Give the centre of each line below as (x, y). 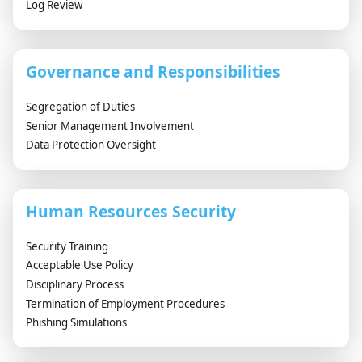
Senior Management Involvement (110, 126)
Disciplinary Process (75, 285)
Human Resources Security (131, 211)
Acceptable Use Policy (80, 265)
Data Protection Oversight (91, 145)
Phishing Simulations (76, 323)
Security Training (67, 246)
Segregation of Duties (80, 107)
